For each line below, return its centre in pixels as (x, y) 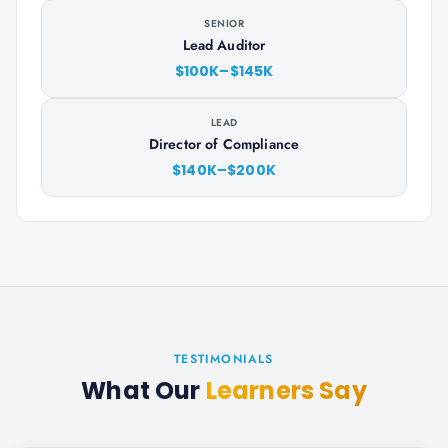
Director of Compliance (224, 144)
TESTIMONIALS (224, 359)
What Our (143, 390)
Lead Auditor (224, 45)
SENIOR (224, 23)
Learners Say (286, 390)
